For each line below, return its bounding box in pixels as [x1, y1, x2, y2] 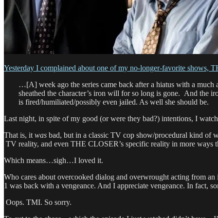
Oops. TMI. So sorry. [4, 198, 72, 206]
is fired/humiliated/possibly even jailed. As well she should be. [18, 97, 209, 106]
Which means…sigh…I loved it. [4, 156, 103, 164]
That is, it [4, 130, 35, 139]
